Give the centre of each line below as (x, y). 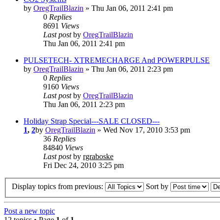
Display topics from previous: (58, 186)
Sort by (158, 186)
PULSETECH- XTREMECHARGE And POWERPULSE (117, 60)
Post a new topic (29, 211)
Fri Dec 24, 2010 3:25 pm (83, 165)
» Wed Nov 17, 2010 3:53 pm (143, 130)
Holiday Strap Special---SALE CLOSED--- (92, 121)
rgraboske (98, 157)
